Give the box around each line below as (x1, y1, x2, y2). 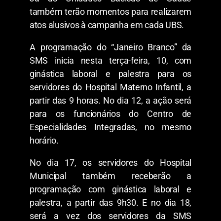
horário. (30, 135, 59, 146)
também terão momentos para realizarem (30, 6, 191, 17)
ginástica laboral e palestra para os (30, 68, 191, 79)
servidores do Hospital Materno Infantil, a (30, 81, 191, 92)
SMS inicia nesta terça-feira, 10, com (30, 55, 191, 66)
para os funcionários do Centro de (30, 108, 191, 119)
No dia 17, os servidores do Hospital (30, 157, 191, 168)
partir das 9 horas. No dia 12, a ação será (30, 95, 191, 106)
